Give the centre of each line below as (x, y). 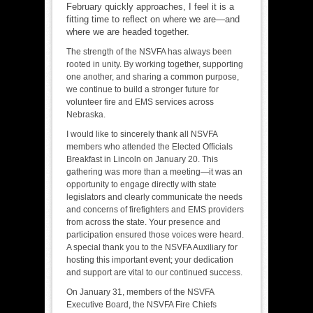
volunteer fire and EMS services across (140, 102)
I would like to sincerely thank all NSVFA (142, 134)
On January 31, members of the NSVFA (140, 292)
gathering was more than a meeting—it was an (154, 172)
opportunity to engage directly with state (141, 184)
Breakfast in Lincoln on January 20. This (142, 159)
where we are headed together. (128, 31)
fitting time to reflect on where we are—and (153, 19)
